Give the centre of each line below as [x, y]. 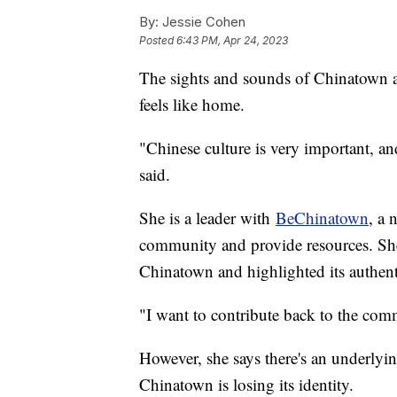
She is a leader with [207, 217]
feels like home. [192, 104]
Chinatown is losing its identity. [246, 384]
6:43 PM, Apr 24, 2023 [232, 40]
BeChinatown [322, 217]
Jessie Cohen [202, 21]
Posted [158, 40]
